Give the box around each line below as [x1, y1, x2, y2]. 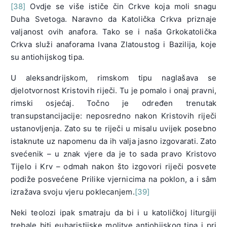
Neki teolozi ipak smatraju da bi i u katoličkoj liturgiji [10, 208, 217, 218]
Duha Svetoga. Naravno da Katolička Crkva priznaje [10, 14, 217, 24]
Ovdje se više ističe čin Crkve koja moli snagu [25, 2, 217, 12]
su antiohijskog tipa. [10, 52, 85, 62]
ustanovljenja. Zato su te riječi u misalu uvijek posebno [10, 124, 217, 134]
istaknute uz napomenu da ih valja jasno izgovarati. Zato [10, 136, 217, 146]
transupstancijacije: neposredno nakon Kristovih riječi [10, 111, 217, 121]
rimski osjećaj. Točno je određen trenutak [10, 98, 217, 108]
